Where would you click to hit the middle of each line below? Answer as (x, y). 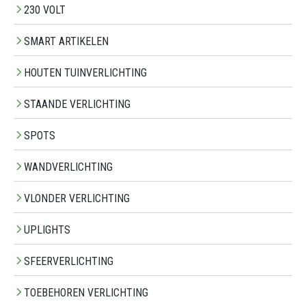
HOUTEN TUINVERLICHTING (85, 73)
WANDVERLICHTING (68, 167)
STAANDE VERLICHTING (77, 105)
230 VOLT (45, 10)
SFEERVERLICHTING (69, 262)
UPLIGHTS (47, 230)
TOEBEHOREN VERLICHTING (86, 293)
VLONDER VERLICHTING (77, 199)
